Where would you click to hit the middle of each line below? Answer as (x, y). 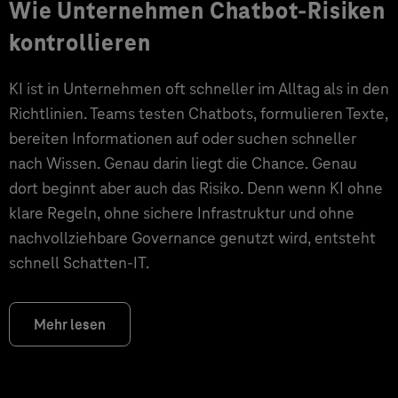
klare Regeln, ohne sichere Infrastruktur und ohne (182, 213)
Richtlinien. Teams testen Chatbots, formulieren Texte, (199, 113)
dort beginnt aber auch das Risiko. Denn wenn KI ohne (196, 188)
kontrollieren (80, 43)
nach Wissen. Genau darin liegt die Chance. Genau (183, 163)
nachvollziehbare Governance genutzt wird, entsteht (192, 238)
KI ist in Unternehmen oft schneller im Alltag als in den (199, 88)
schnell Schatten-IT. (79, 263)
